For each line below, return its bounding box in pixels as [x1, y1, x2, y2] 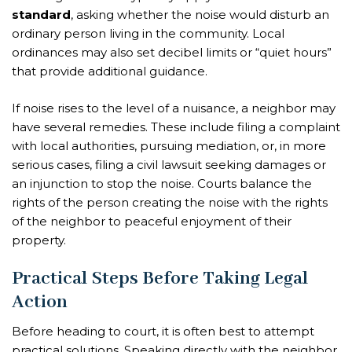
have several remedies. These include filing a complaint [12, 119, 340, 134]
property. [12, 232, 66, 247]
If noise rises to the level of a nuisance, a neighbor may [12, 100, 335, 115]
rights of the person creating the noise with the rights [12, 194, 328, 210]
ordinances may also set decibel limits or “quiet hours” [12, 45, 332, 60]
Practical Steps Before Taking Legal [12, 267, 308, 291]
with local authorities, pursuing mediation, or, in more [12, 137, 326, 153]
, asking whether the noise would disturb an [71, 7, 329, 23]
